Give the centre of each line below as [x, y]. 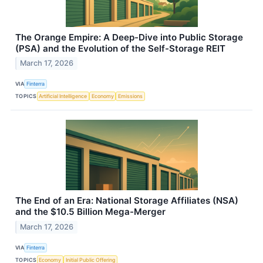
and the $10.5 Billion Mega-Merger [90, 212]
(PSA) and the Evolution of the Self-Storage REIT [120, 48]
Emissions [131, 96]
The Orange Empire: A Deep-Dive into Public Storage [129, 37]
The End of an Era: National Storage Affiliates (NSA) [127, 201]
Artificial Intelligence [63, 96]
